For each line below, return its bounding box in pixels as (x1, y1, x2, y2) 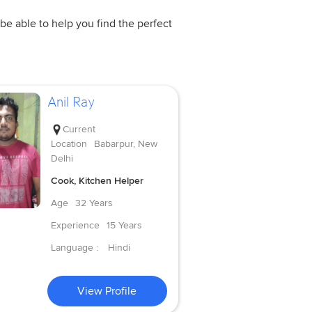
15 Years (106, 219, 142, 232)
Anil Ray (47, 93, 95, 110)
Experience (50, 219, 100, 232)
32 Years (75, 197, 113, 210)
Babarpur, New (93, 138, 157, 150)
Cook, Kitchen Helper (50, 175, 143, 187)
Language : (50, 242, 101, 254)
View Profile (77, 284, 137, 299)
